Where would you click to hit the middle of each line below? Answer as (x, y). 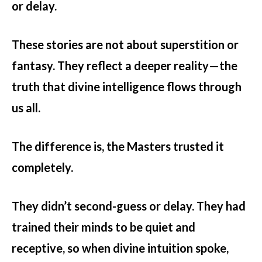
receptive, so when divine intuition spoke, (120, 248)
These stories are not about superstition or (125, 45)
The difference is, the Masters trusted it (118, 146)
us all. (26, 108)
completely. (42, 168)
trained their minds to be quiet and (104, 227)
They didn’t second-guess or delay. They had (129, 206)
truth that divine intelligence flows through (127, 87)
